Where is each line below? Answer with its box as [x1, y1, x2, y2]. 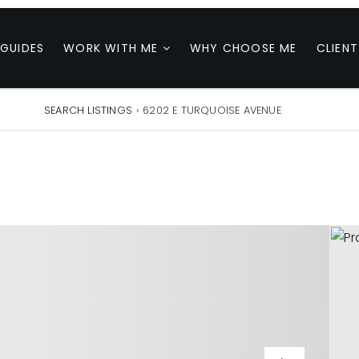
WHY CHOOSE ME [190, 39, 297, 56]
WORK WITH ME [63, 39, 163, 56]
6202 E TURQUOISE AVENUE [143, 103, 281, 117]
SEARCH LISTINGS [44, 103, 133, 117]
